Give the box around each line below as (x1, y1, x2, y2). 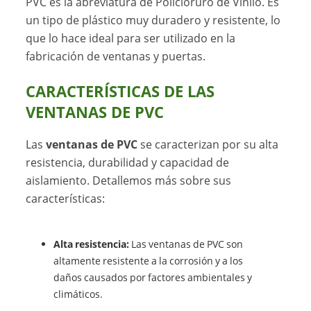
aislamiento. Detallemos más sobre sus (26, 173, 232, 189)
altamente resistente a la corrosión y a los (53, 254, 244, 268)
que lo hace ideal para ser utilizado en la (26, 31, 236, 47)
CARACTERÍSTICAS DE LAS (26, 81, 215, 102)
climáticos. (53, 287, 103, 301)
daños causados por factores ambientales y (53, 271, 253, 285)
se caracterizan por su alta (137, 137, 279, 153)
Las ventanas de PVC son (129, 237, 244, 251)
